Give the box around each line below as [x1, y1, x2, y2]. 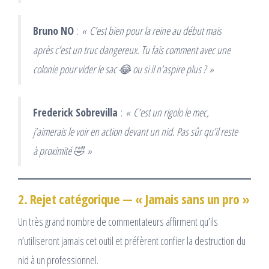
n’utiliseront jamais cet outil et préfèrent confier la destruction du [18, 233, 246, 248]
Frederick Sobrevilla [33, 104, 118, 119]
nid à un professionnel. [18, 252, 98, 267]
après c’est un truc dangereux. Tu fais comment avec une [33, 42, 231, 57]
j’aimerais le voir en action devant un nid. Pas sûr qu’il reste [33, 124, 238, 139]
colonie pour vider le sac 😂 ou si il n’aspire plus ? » [33, 61, 214, 76]
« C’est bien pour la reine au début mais [82, 23, 222, 38]
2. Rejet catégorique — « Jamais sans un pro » [18, 189, 250, 208]
